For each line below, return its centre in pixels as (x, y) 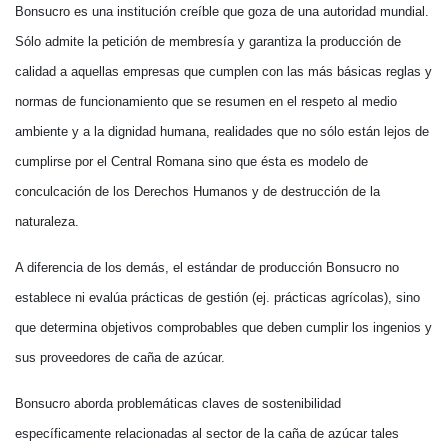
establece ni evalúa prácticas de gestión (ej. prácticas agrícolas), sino (217, 297)
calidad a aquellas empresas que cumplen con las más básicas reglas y (223, 71)
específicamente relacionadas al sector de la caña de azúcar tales (207, 433)
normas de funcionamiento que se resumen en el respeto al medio (206, 101)
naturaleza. (47, 221)
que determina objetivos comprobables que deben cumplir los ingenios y (223, 327)
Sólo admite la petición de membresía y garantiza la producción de (208, 41)
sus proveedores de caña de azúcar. (120, 357)
